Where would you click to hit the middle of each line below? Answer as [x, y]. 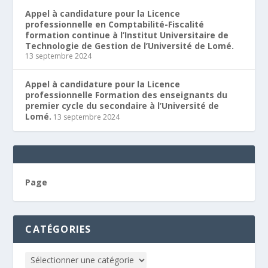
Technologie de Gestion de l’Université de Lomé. [130, 45]
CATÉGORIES [58, 229]
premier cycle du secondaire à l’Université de [122, 105]
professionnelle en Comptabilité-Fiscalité [115, 24]
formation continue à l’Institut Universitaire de [127, 35]
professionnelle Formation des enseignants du [127, 95]
